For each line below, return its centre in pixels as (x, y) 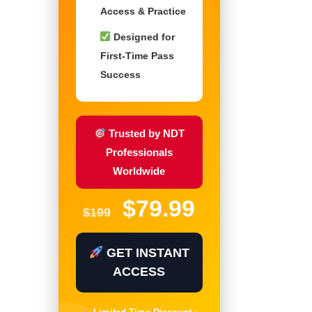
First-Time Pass (137, 56)
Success (120, 75)
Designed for (143, 37)
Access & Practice (143, 11)
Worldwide (139, 171)
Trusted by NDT (145, 133)
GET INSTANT (146, 253)
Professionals (139, 152)
